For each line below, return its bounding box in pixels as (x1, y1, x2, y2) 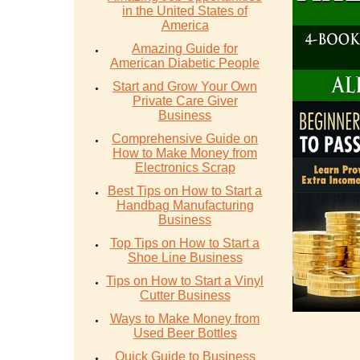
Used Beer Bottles (133, 326, 237, 340)
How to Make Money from (112, 146, 257, 160)
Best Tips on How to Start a (108, 184, 262, 198)
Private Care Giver (132, 94, 238, 108)
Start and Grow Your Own (112, 80, 257, 93)
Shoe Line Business (127, 251, 243, 264)
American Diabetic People (110, 56, 260, 70)
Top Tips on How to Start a (110, 236, 260, 250)
